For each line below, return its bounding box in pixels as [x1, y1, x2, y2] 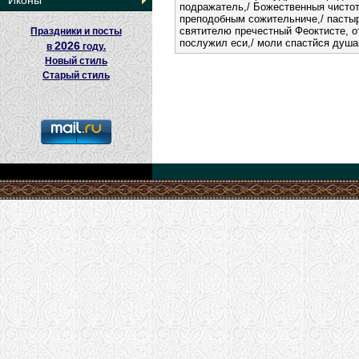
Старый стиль [42, 70, 110, 81]
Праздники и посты [30, 26, 122, 37]
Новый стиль [45, 55, 107, 67]
